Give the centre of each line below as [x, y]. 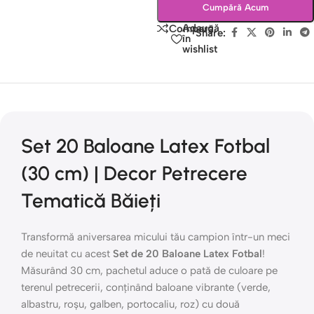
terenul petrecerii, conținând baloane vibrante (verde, [146, 287]
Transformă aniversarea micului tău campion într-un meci [156, 237]
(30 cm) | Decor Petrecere [134, 173]
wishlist [200, 49]
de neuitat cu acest [67, 254]
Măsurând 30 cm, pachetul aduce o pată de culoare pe [149, 271]
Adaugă [201, 28]
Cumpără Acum [235, 7]
